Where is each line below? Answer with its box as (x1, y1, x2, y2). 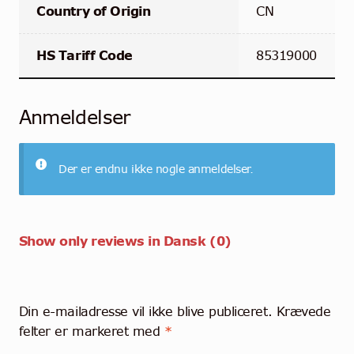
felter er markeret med (18, 322, 164, 341)
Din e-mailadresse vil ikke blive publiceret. (18, 303, 273, 321)
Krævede (276, 303, 331, 321)
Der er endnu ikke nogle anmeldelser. (58, 160, 254, 177)
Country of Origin (36, 2, 151, 21)
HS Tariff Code (36, 47, 133, 65)
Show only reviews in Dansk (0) (18, 232, 232, 250)
